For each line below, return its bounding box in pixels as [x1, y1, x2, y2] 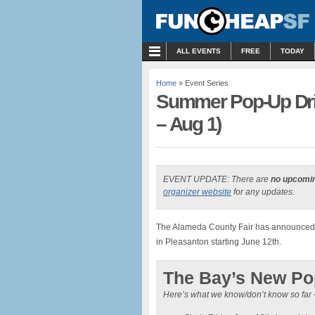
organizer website [163, 187, 231, 197]
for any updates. [231, 187, 295, 197]
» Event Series [176, 79, 229, 87]
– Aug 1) [156, 113, 221, 135]
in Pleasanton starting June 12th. [156, 237, 281, 247]
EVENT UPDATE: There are [163, 174, 271, 184]
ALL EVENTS [176, 47, 221, 55]
